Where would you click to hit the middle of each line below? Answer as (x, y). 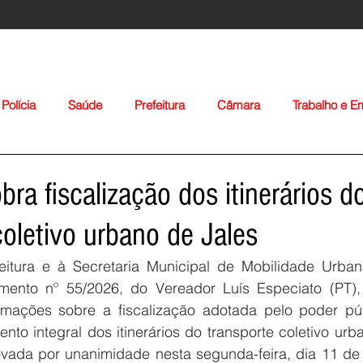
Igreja (257, 170)
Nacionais (331, 170)
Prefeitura (160, 105)
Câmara (239, 105)
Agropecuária (174, 170)
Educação (79, 170)
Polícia (19, 105)
